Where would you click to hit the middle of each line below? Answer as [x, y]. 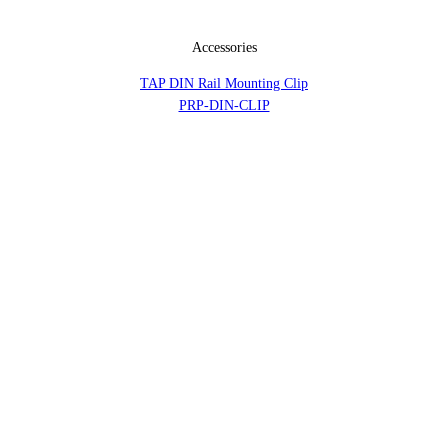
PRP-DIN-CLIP [224, 106]
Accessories [224, 48]
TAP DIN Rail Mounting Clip [224, 84]
